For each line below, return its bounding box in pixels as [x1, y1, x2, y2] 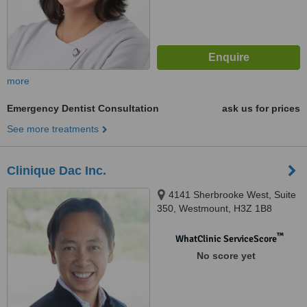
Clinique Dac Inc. [7, 164, 106, 177]
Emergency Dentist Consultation [7, 103, 159, 114]
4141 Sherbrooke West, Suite [169, 189, 296, 200]
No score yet [196, 250, 256, 261]
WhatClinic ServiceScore [175, 233, 277, 245]
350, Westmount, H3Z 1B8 [157, 203, 272, 214]
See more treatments [7, 123, 99, 134]
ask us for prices [222, 103, 300, 114]
